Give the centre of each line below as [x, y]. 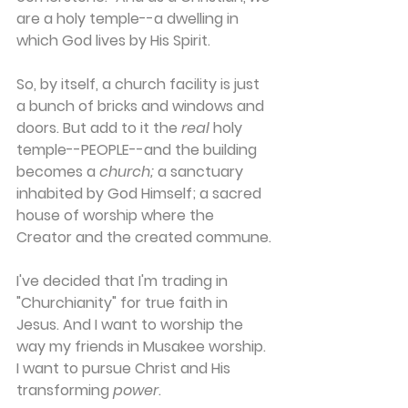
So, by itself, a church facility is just [140, 84]
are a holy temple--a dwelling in [129, 19]
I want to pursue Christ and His [125, 368]
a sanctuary [200, 172]
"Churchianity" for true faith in [124, 303]
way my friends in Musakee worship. [143, 347]
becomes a [58, 172]
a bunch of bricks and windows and [142, 106]
